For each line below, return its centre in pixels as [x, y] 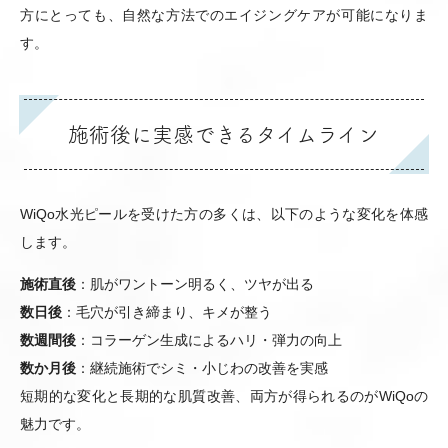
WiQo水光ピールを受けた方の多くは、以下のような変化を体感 [224, 213]
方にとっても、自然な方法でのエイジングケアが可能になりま [224, 14]
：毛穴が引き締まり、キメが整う [167, 311]
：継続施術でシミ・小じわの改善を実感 [202, 367]
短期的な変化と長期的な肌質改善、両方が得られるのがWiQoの [224, 395]
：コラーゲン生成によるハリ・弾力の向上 [209, 339]
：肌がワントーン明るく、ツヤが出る [195, 283]
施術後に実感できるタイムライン [224, 134]
